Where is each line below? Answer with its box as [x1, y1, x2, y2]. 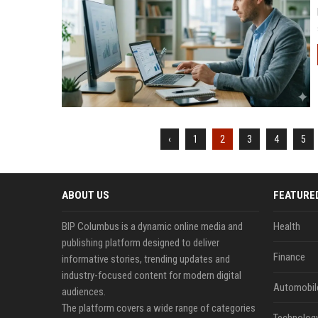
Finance [273, 251, 305, 263]
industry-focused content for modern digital [62, 269, 241, 282]
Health [273, 220, 300, 233]
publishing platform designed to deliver [62, 236, 219, 249]
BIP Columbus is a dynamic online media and [62, 220, 243, 233]
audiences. [62, 285, 106, 298]
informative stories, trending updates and [62, 253, 230, 265]
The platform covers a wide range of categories [62, 302, 256, 314]
